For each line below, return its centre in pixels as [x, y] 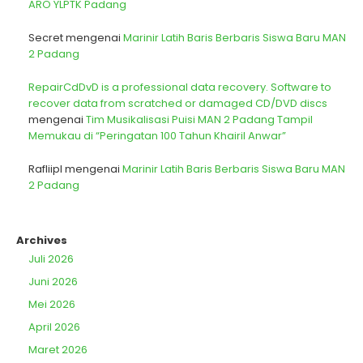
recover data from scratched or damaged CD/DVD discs [178, 104]
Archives [42, 241]
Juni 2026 [53, 282]
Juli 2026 [51, 259]
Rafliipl [45, 169]
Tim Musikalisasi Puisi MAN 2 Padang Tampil [199, 120]
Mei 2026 [52, 305]
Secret [46, 38]
